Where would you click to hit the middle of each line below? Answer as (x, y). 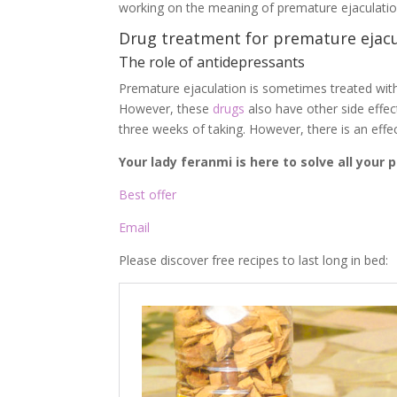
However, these (166, 109)
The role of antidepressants (212, 62)
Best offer (148, 195)
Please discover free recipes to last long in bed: (254, 261)
